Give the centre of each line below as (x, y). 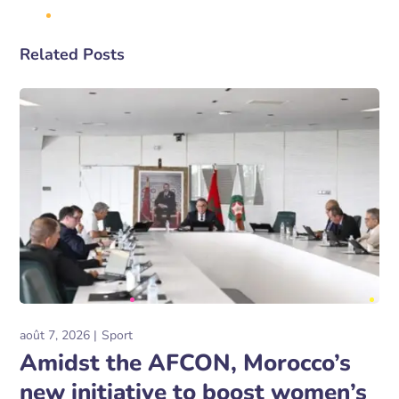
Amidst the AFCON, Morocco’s (186, 363)
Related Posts (73, 55)
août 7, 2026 (55, 336)
